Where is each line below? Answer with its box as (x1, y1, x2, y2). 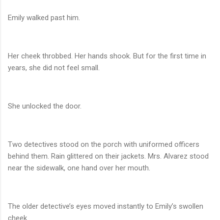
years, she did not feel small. (8, 63, 100, 73)
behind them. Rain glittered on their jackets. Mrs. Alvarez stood (8, 152, 209, 161)
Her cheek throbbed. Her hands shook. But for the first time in (8, 52, 206, 61)
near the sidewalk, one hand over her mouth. (8, 164, 150, 173)
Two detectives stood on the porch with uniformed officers (8, 140, 199, 149)
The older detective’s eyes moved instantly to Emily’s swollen (8, 202, 203, 211)
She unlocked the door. (8, 102, 82, 111)
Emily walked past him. (8, 13, 80, 23)
